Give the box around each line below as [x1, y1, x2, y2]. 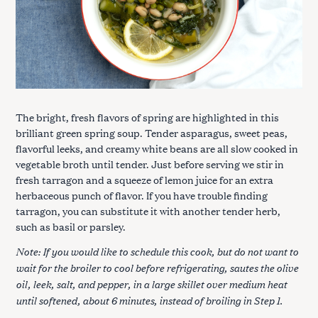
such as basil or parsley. [16, 219, 128, 234]
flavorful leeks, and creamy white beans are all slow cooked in [16, 141, 298, 156]
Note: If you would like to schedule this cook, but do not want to [16, 243, 298, 258]
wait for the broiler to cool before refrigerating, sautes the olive [16, 259, 298, 275]
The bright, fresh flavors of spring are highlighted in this [16, 109, 279, 125]
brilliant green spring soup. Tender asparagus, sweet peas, [16, 125, 287, 141]
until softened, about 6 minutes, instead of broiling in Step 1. [16, 292, 285, 307]
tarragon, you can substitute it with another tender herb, [16, 203, 280, 219]
